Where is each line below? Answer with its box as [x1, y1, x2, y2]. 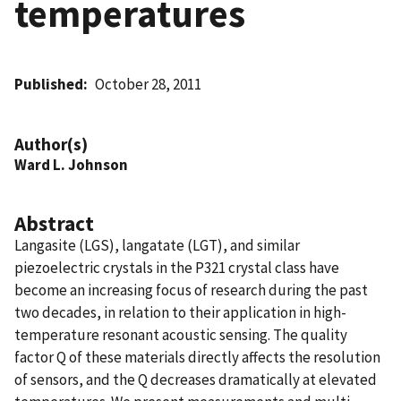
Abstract [14, 209, 94, 236]
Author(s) [14, 132, 88, 155]
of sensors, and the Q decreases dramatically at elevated [14, 369, 377, 389]
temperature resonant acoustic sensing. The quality [14, 324, 347, 345]
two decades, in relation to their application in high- [14, 302, 346, 322]
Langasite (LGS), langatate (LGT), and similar [14, 235, 300, 255]
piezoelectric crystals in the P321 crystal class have [14, 257, 339, 277]
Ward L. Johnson [14, 154, 128, 175]
